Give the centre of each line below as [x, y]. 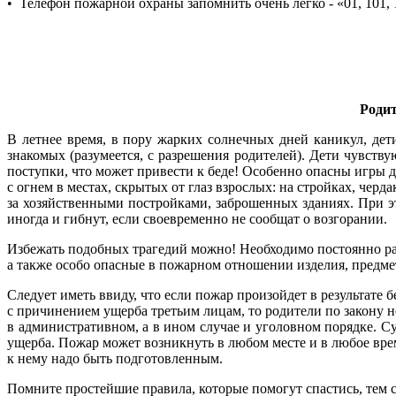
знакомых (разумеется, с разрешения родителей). [158, 155]
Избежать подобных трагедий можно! [123, 248]
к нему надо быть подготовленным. [115, 358]
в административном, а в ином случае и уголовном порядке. [194, 326]
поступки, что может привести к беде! [125, 171]
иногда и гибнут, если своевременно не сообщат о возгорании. [197, 218]
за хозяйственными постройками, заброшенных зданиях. [183, 202]
